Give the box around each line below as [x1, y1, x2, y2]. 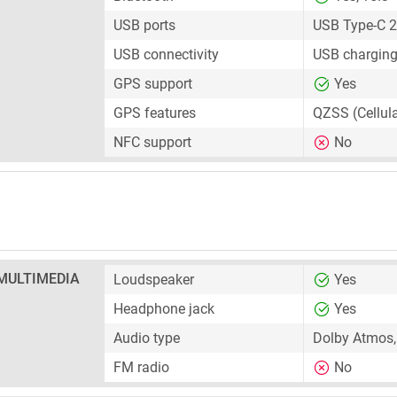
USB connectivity [113, 46, 219, 63]
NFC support [113, 134, 191, 151]
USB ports [113, 17, 175, 34]
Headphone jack [113, 300, 214, 317]
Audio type [113, 330, 180, 346]
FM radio [113, 359, 169, 376]
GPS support [113, 75, 192, 92]
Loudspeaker [113, 271, 194, 288]
